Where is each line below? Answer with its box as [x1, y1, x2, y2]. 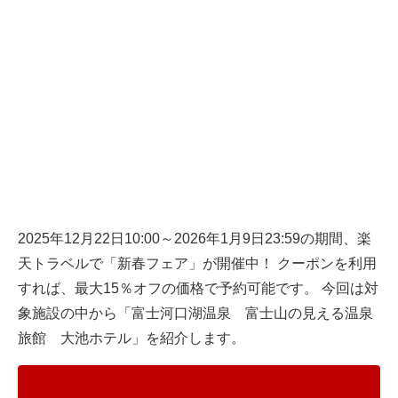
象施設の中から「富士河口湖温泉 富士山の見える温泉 [18, 306, 373, 322]
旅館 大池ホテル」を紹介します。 [18, 330, 245, 346]
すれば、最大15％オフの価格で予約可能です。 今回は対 [18, 281, 378, 297]
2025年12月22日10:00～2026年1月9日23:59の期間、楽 [18, 231, 371, 247]
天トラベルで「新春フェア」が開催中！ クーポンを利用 [18, 256, 377, 272]
